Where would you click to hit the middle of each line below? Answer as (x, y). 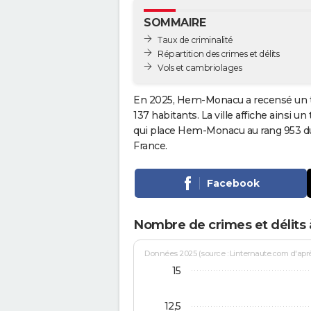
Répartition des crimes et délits (218, 53)
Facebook (233, 183)
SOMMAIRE (175, 23)
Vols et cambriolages (200, 67)
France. (150, 145)
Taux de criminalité (195, 40)
